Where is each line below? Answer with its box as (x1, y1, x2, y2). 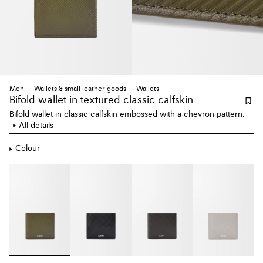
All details (19, 121, 53, 130)
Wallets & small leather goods (34, 85, 126, 93)
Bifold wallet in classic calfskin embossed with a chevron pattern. (9, 110, 245, 119)
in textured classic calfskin (66, 95, 193, 106)
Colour (15, 144, 40, 153)
